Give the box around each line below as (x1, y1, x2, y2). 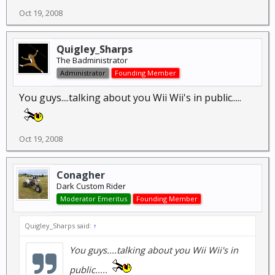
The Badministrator (56, 55, 128, 66)
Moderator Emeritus (60, 194, 127, 203)
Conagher (56, 168, 105, 182)
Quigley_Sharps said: (25, 221, 93, 230)
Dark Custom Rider (56, 180, 126, 192)
